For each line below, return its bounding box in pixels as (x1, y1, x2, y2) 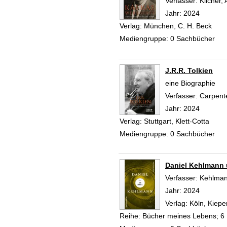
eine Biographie (165, 79, 215, 87)
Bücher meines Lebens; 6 (140, 212, 224, 220)
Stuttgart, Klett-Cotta (144, 117, 209, 125)
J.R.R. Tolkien (165, 66, 213, 74)
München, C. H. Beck (144, 22, 212, 30)
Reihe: (120, 212, 140, 220)
